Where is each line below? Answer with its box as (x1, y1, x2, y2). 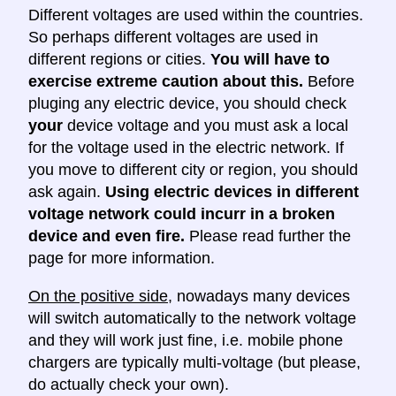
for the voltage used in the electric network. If (28, 139, 344, 157)
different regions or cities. (28, 50, 210, 69)
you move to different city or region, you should (28, 161, 358, 179)
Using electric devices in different (105, 183, 359, 202)
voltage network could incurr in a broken (28, 205, 335, 224)
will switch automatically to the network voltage (28, 309, 356, 328)
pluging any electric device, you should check (28, 95, 346, 113)
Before (303, 72, 354, 91)
